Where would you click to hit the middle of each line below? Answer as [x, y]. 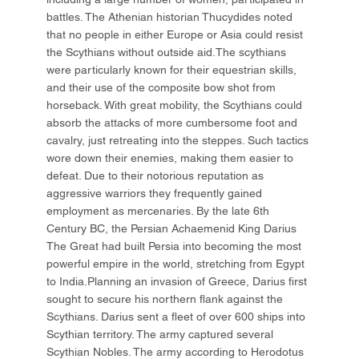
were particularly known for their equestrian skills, [172, 70]
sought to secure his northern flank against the [165, 299]
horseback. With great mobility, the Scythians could [175, 105]
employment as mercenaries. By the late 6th [158, 211]
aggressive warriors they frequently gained [155, 194]
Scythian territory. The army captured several [160, 335]
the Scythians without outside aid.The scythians [167, 52]
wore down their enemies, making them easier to [170, 158]
